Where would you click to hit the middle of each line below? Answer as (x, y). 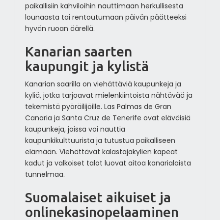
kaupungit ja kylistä (87, 66)
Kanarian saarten (78, 52)
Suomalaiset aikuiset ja (98, 197)
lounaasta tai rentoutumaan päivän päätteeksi (106, 17)
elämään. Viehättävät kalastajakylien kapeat (101, 152)
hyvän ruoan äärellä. (60, 29)
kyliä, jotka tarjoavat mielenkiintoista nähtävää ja (109, 96)
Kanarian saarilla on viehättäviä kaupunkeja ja (103, 84)
